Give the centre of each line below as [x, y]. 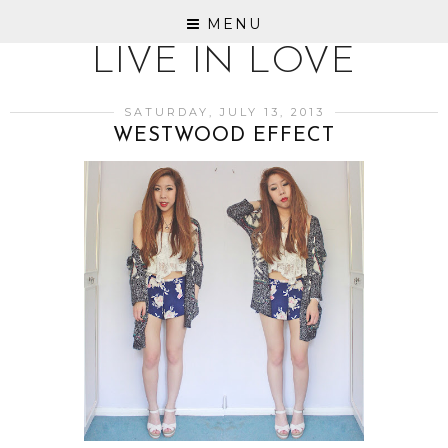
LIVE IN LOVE [224, 62]
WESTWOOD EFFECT [224, 136]
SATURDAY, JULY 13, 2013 [224, 112]
